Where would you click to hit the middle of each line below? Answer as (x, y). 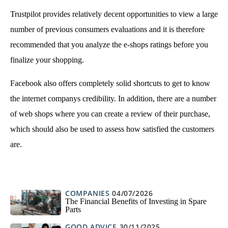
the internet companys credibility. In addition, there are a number (113, 98)
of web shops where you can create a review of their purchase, (110, 113)
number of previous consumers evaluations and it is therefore (107, 29)
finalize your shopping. (47, 60)
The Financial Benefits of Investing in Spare (136, 202)
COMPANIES (88, 193)
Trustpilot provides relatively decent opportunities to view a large (114, 14)
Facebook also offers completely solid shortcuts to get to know (110, 83)
